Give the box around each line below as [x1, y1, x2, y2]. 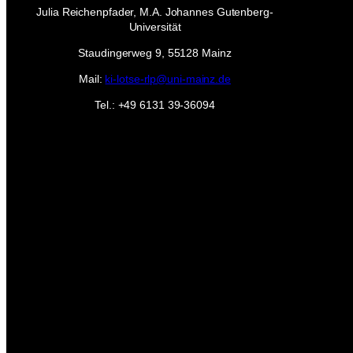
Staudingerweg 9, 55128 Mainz [78, 46, 232, 59]
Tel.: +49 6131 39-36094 [95, 98, 215, 111]
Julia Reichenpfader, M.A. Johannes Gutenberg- [36, 5, 273, 18]
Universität [128, 20, 181, 33]
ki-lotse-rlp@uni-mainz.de [105, 72, 231, 85]
